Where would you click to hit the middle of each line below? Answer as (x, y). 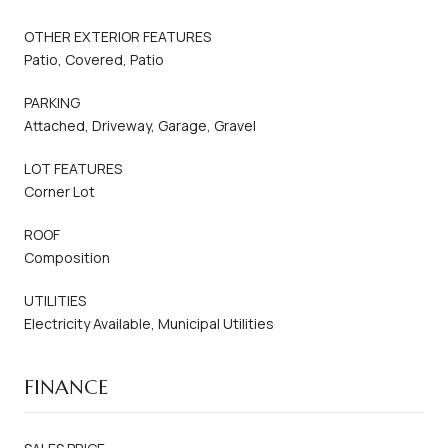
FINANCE (66, 387)
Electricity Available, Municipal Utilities (149, 323)
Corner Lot (59, 191)
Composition (67, 257)
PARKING (52, 102)
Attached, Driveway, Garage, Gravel (140, 125)
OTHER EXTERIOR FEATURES (117, 36)
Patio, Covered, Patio (94, 59)
